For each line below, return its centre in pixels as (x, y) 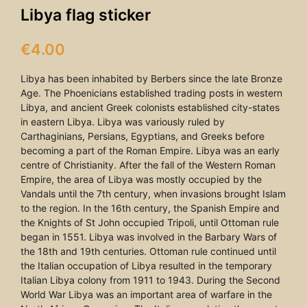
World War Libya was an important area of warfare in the (146, 294)
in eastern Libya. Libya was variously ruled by (123, 122)
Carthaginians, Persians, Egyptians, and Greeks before (143, 136)
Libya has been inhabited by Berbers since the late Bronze (151, 78)
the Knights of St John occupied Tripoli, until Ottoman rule (150, 222)
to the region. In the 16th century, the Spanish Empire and (150, 208)
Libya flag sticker (86, 15)
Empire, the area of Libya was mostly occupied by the (141, 179)
